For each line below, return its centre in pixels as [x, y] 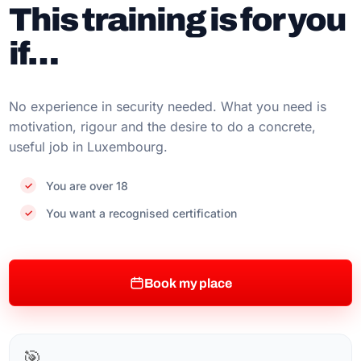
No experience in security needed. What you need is [168, 106]
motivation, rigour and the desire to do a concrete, [163, 127]
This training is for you [178, 20]
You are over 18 [87, 186]
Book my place [188, 283]
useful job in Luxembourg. [89, 147]
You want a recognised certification [142, 213]
